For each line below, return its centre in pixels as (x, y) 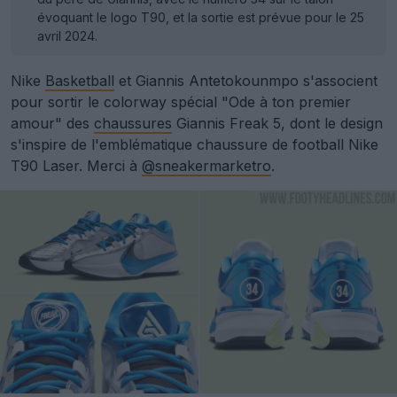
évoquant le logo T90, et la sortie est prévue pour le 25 (201, 17)
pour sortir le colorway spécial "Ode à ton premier (181, 101)
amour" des (52, 123)
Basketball (80, 80)
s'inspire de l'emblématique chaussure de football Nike (195, 144)
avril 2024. (67, 35)
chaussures (133, 123)
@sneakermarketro (206, 165)
